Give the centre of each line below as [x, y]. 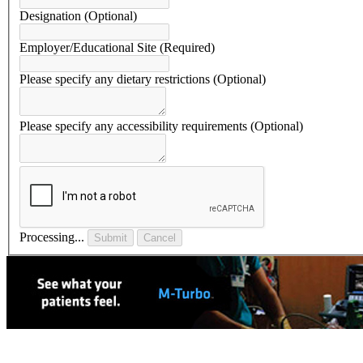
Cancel [160, 238]
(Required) [187, 48]
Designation [52, 16]
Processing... [52, 237]
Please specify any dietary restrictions [116, 79]
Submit [111, 238]
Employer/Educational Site [90, 48]
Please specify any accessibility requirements [135, 126]
